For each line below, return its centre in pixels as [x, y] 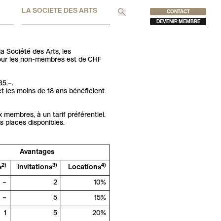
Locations [84, 168]
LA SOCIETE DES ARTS [60, 11]
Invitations [35, 168]
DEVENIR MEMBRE [178, 22]
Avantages [37, 152]
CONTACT [178, 12]
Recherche [141, 21]
